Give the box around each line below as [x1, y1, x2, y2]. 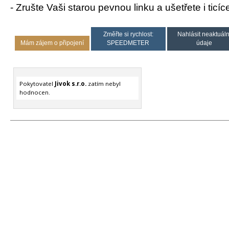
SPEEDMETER [107, 39, 150, 46]
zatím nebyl [86, 80, 121, 88]
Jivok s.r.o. [54, 80, 86, 88]
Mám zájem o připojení [20, 39, 84, 46]
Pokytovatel [19, 80, 55, 88]
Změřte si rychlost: [103, 31, 153, 37]
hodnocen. [19, 88, 50, 97]
